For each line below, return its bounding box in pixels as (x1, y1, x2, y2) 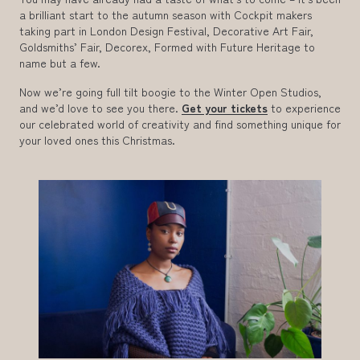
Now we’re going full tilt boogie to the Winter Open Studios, (19, 83, 321, 100)
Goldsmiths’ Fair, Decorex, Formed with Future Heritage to (19, 38, 315, 55)
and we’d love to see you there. (19, 99, 182, 116)
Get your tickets (182, 99, 268, 116)
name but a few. (19, 54, 100, 71)
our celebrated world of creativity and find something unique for (19, 115, 341, 132)
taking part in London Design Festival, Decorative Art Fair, (19, 22, 313, 39)
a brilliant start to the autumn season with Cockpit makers (19, 6, 312, 22)
